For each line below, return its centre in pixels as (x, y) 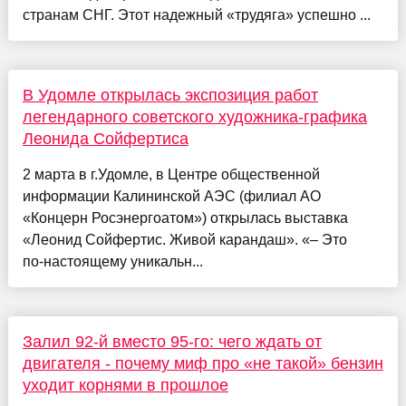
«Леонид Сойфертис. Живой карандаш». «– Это (184, 240)
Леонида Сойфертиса (105, 139)
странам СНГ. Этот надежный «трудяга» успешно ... (196, 15)
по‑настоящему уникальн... (112, 262)
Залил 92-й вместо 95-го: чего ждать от (172, 342)
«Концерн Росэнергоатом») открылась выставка (185, 218)
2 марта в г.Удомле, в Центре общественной (171, 175)
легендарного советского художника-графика (194, 117)
